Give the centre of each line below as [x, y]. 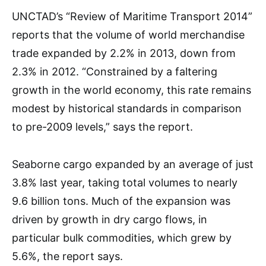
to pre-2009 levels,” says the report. [102, 127]
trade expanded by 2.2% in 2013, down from [124, 53]
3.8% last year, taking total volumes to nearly [125, 183]
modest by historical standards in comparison [127, 108]
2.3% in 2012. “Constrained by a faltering [115, 72]
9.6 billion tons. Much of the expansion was [121, 201]
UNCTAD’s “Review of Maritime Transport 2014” [132, 16]
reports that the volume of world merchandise [128, 35]
